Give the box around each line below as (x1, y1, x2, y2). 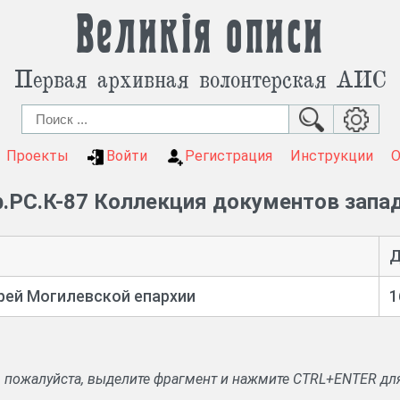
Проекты (5, 147, 69, 164)
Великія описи (75, 13, 325, 58)
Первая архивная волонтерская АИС (14, 62, 386, 94)
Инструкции (289, 147, 373, 164)
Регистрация (184, 147, 272, 164)
